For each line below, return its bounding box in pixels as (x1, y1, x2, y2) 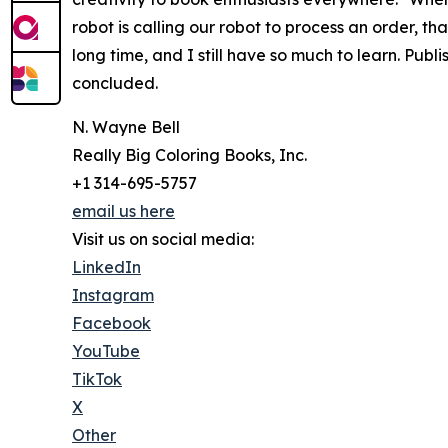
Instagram (72, 285, 154, 306)
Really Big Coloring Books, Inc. (72, 145, 307, 166)
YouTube (72, 341, 140, 362)
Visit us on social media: (72, 229, 254, 250)
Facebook (72, 313, 151, 334)
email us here (72, 201, 175, 222)
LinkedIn (72, 257, 141, 278)
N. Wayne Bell (72, 117, 180, 138)
